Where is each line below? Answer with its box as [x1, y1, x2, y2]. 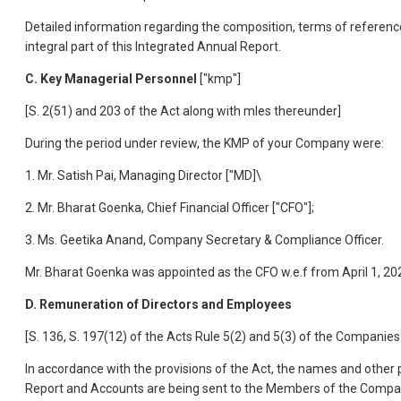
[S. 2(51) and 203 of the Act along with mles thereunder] [25, 104, 341, 119]
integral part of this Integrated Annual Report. [25, 39, 281, 55]
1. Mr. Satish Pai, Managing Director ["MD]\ [25, 168, 261, 183]
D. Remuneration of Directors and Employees [25, 297, 292, 312]
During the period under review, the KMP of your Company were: [25, 136, 384, 151]
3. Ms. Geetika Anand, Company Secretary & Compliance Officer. [25, 233, 384, 248]
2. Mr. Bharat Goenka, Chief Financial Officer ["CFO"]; [25, 200, 314, 216]
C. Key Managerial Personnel [25, 72, 200, 87]
